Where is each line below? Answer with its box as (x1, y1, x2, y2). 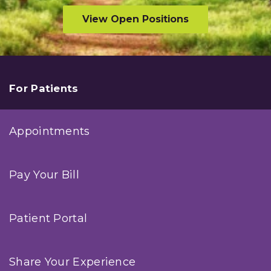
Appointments (9, 124, 90, 138)
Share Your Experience (9, 255, 136, 269)
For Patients (9, 82, 79, 94)
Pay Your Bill (9, 168, 79, 181)
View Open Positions (82, 13, 189, 25)
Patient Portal (9, 211, 88, 225)
